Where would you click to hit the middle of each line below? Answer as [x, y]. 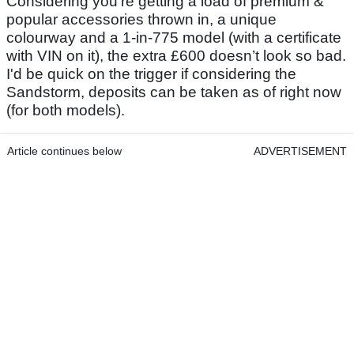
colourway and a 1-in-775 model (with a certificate [174, 37]
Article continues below [64, 151]
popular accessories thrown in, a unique [141, 19]
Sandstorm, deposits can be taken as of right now [174, 92]
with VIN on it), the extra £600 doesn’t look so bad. [176, 55]
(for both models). [66, 110]
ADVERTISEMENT [300, 151]
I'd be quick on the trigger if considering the [151, 73]
